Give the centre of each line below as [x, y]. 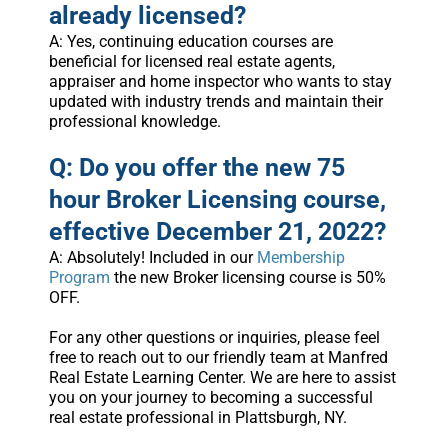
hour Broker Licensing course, [217, 200]
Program [79, 278]
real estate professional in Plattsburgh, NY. [197, 418]
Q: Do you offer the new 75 [196, 168]
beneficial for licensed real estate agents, [191, 62]
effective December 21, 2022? [217, 232]
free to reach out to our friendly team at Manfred [218, 358]
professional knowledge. [134, 122]
